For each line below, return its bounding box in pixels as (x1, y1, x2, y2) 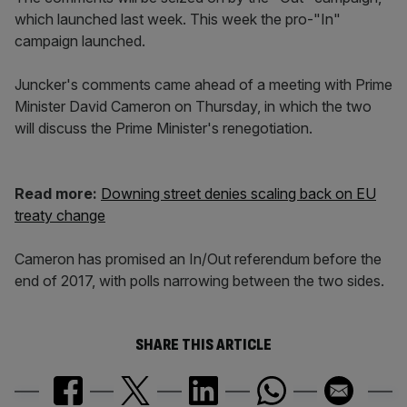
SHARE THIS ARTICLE (135, 335, 272, 354)
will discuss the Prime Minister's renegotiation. (15, 119, 316, 137)
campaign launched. (15, 32, 145, 50)
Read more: (15, 184, 101, 203)
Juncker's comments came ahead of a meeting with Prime (15, 75, 392, 94)
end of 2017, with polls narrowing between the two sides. (15, 272, 384, 290)
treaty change (15, 206, 105, 224)
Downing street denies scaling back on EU (101, 184, 376, 203)
